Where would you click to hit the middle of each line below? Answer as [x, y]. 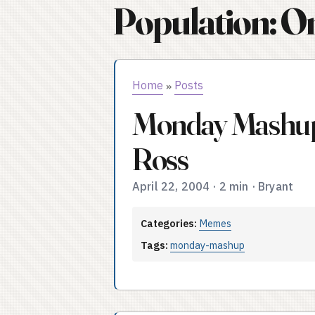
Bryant [276, 186]
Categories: [169, 223]
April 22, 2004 [171, 186]
